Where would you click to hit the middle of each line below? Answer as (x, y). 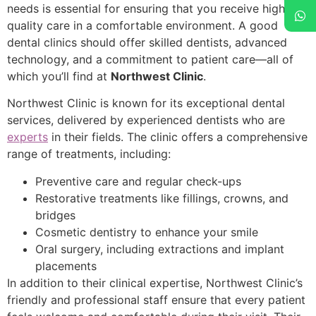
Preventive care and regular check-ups (138, 181)
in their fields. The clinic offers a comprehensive (178, 137)
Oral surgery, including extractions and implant (160, 249)
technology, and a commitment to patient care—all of (150, 59)
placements (66, 266)
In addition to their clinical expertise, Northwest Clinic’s (155, 282)
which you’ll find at (59, 76)
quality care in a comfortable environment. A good (142, 25)
